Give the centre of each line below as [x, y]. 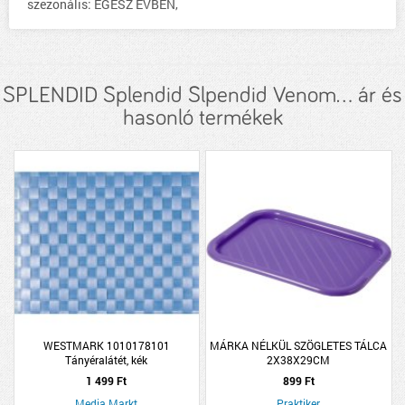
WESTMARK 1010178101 [106, 345]
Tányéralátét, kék [107, 359]
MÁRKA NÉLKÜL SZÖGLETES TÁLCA [299, 345]
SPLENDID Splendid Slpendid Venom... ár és [202, 95]
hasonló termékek [202, 118]
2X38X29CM [299, 359]
